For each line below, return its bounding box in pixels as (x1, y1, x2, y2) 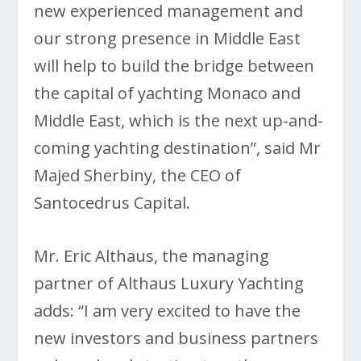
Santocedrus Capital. (34, 192, 191, 214)
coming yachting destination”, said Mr (34, 137, 322, 160)
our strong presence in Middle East (34, 27, 301, 50)
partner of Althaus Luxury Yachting (34, 272, 305, 295)
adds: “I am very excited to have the (34, 300, 301, 322)
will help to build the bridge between (34, 55, 315, 77)
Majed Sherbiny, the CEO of (34, 164, 242, 187)
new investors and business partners (34, 327, 319, 350)
